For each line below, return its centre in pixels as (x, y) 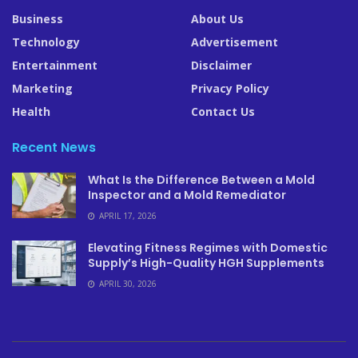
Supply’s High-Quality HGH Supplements (206, 263)
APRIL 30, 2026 (127, 284)
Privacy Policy (230, 88)
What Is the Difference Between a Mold (201, 180)
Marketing (42, 88)
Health (31, 111)
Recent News (54, 147)
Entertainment (55, 65)
